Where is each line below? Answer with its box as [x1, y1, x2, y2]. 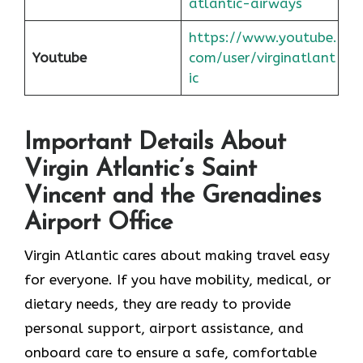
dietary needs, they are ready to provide [24, 296, 291, 313]
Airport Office [24, 211, 173, 237]
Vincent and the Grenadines [24, 184, 321, 210]
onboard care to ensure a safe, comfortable [24, 344, 317, 361]
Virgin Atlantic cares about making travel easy [24, 247, 330, 264]
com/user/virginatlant [188, 49, 335, 66]
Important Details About [24, 130, 286, 156]
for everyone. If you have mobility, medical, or [24, 271, 331, 288]
